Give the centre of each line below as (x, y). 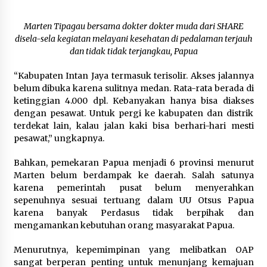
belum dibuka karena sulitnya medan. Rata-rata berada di (133, 89)
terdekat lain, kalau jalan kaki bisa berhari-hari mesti (133, 126)
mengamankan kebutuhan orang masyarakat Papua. (124, 226)
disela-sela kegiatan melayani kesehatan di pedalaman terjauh (133, 39)
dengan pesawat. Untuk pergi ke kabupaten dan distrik (133, 114)
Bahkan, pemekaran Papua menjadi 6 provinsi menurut (133, 163)
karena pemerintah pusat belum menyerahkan (133, 188)
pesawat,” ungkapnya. (59, 139)
